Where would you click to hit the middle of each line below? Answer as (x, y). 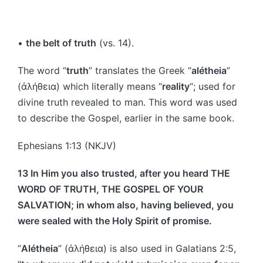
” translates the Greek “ (140, 70)
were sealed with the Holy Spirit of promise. (115, 220)
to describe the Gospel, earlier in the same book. (126, 118)
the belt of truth (61, 43)
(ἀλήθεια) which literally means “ (90, 86)
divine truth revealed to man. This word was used (127, 102)
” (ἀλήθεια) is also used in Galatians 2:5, (147, 248)
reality (176, 86)
